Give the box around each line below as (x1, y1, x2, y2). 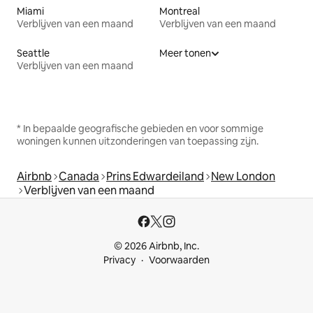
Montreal (159, 4, 200, 17)
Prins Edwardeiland (106, 168, 204, 184)
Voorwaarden (149, 254, 210, 266)
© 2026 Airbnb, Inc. (114, 240, 199, 252)
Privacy (103, 254, 136, 266)
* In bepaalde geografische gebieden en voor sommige (17, 122, 263, 135)
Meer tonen (159, 46, 211, 59)
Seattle (17, 46, 50, 59)
